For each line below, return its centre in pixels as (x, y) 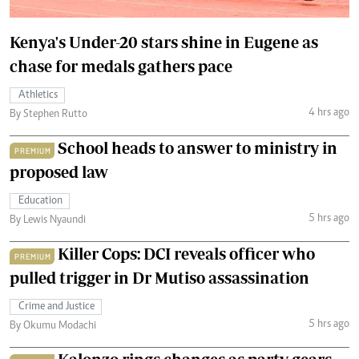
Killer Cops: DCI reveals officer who (186, 253)
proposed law (59, 171)
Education (40, 201)
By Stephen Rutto (48, 114)
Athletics (38, 95)
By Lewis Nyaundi (48, 220)
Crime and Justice (56, 307)
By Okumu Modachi (53, 326)
